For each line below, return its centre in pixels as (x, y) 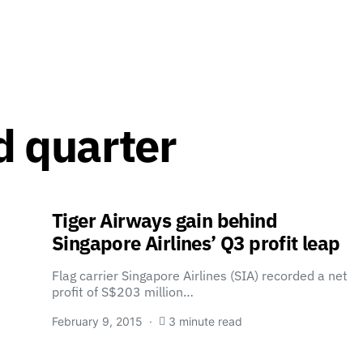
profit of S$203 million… (123, 292)
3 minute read (205, 321)
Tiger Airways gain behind (164, 220)
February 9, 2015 (97, 321)
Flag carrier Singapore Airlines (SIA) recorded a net (200, 275)
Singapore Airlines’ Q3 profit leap (196, 243)
